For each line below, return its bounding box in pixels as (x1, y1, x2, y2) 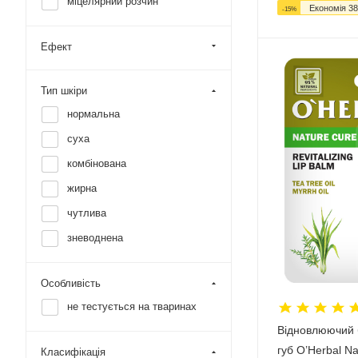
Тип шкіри (41, 85, 87, 97)
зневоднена (67, 232, 123, 244)
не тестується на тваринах (67, 300, 197, 312)
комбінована (67, 157, 126, 169)
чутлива (67, 207, 106, 219)
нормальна (67, 108, 120, 120)
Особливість (41, 277, 101, 289)
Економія (309, 2, 348, 13)
